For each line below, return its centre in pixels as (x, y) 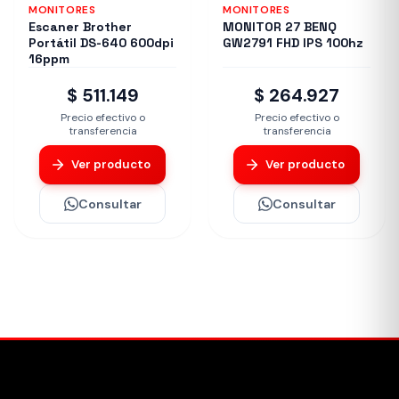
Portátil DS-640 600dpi (101, 42)
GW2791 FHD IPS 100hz (293, 42)
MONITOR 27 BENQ (280, 26)
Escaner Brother (80, 26)
